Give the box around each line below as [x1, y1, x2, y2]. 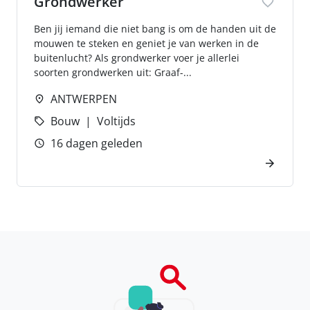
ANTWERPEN [51, 91, 117, 107]
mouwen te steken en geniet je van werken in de [34, 37, 259, 50]
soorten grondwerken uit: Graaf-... [34, 66, 192, 79]
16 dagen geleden [51, 136, 143, 151]
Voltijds [97, 113, 136, 129]
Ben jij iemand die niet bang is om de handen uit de [34, 22, 276, 35]
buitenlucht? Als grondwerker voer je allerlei [34, 51, 239, 64]
